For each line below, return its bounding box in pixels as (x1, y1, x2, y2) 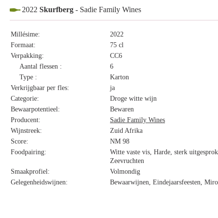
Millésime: (11, 31, 40, 38)
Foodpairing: (11, 148, 46, 156)
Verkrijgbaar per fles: (11, 84, 69, 91)
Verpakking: (11, 52, 44, 59)
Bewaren (110, 106, 134, 113)
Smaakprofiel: (11, 168, 50, 175)
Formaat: (11, 41, 36, 49)
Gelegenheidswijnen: (11, 179, 68, 186)
